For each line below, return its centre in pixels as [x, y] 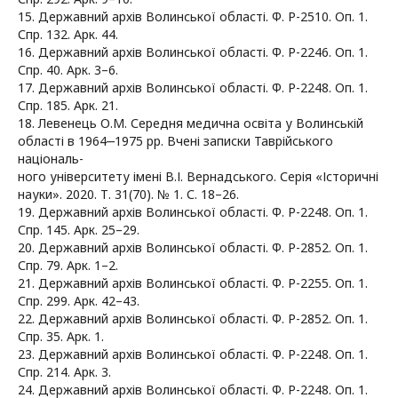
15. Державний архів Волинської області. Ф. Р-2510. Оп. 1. [193, 16]
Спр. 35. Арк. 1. [61, 336]
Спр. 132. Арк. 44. [68, 34]
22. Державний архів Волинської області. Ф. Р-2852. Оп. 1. [193, 318]
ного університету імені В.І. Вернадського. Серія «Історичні [198, 176]
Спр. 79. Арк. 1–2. [68, 265]
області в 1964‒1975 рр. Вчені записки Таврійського [175, 140]
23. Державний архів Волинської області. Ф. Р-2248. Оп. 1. [193, 354]
